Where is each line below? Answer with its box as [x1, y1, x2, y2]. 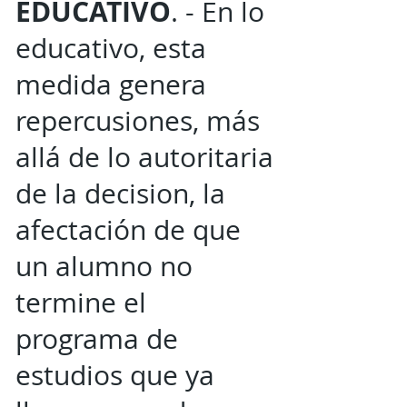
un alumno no [15, 248, 193, 284]
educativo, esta [15, 30, 206, 66]
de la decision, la [15, 175, 225, 212]
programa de [15, 321, 178, 357]
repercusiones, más [15, 103, 260, 139]
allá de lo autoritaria [15, 139, 273, 175]
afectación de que [15, 212, 241, 248]
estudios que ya [15, 357, 214, 393]
